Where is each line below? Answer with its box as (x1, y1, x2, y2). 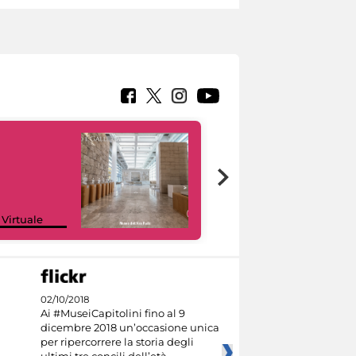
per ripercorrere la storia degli (40, 335, 194, 349)
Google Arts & (233, 199, 305, 213)
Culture (233, 212, 272, 226)
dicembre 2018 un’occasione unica (40, 321, 219, 335)
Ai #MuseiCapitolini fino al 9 (40, 307, 185, 320)
